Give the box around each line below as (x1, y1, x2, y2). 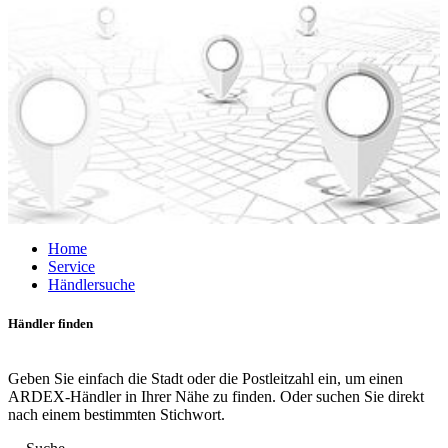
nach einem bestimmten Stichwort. (8, 406, 225, 424)
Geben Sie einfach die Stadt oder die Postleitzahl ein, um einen (8, 370, 403, 388)
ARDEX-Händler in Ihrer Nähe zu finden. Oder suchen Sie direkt (8, 388, 424, 406)
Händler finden (8, 316, 93, 332)
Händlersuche (48, 276, 135, 293)
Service (48, 258, 95, 275)
